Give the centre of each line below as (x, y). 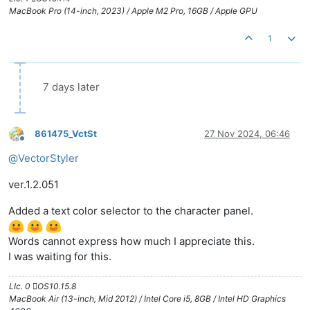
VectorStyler (48, 158)
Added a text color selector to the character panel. (131, 210)
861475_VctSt (66, 134)
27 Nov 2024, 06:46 (247, 134)
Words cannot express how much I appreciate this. (131, 241)
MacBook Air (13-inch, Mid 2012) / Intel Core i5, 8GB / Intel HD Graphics (147, 299)
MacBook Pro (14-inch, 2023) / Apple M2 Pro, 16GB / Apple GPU (133, 10)
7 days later (71, 86)
